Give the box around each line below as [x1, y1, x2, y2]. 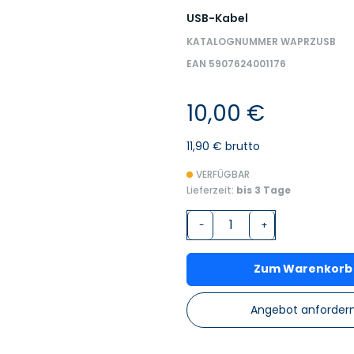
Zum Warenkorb [254, 261, 352, 277]
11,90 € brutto [186, 137, 260, 154]
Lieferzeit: [186, 183, 236, 197]
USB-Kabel [186, 9, 248, 26]
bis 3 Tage [236, 183, 291, 197]
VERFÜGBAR [196, 167, 250, 181]
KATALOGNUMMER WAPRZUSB [186, 34, 336, 48]
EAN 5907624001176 [186, 56, 286, 70]
